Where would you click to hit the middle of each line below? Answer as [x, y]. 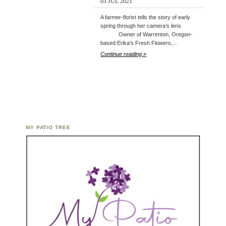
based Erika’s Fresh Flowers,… [139, 43]
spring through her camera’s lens [141, 26]
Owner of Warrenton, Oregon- [147, 35]
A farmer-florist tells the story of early [146, 17]
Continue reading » [124, 54]
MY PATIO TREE [48, 128]
